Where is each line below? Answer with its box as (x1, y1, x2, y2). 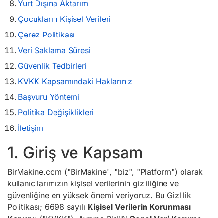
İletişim (18, 123, 43, 133)
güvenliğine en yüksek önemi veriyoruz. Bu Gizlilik (7, 190, 191, 200)
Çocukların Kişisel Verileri (18, 14, 111, 24)
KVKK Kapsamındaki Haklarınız (18, 76, 132, 86)
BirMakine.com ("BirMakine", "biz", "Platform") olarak (7, 167, 203, 177)
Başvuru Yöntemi (18, 92, 79, 102)
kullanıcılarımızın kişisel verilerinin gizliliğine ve (7, 179, 179, 188)
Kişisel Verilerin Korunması (88, 202, 191, 212)
